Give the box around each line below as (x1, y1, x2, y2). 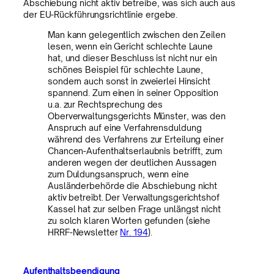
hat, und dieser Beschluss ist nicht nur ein (48, 53, 217, 64)
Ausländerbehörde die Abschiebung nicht (48, 180, 218, 191)
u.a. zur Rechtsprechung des (48, 99, 163, 110)
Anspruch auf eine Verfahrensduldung (48, 122, 202, 133)
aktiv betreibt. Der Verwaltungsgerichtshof (48, 192, 220, 203)
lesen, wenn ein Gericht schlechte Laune (48, 41, 213, 52)
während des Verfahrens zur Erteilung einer (48, 134, 224, 145)
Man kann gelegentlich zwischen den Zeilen (48, 29, 226, 40)
